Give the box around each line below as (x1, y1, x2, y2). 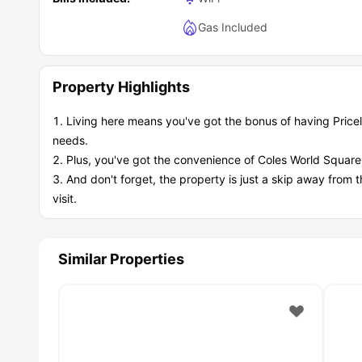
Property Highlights (53, 78, 190, 95)
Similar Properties (58, 250, 184, 267)
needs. (53, 133, 88, 147)
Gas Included (198, 19, 267, 34)
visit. (53, 191, 77, 205)
